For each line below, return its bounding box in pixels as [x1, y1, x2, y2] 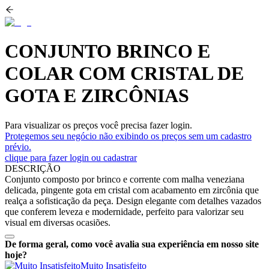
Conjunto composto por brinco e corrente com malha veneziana [5, 174, 244, 184]
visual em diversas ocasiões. [5, 217, 110, 228]
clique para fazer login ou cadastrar [5, 152, 137, 163]
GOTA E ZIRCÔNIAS [5, 85, 189, 107]
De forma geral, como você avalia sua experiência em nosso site [5, 238, 259, 249]
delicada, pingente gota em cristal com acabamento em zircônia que [5, 184, 259, 195]
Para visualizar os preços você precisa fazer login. [5, 119, 192, 130]
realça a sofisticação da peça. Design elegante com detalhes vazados [5, 195, 261, 206]
